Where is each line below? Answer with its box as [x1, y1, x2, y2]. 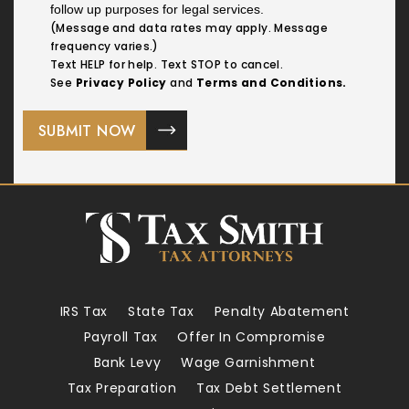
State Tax [128, 302, 194, 321]
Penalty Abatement [214, 302, 350, 321]
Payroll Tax [83, 328, 158, 347]
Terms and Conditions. [195, 74, 347, 90]
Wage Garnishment [181, 353, 316, 372]
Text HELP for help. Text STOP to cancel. [50, 56, 284, 72]
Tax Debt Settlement [196, 379, 342, 398]
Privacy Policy [75, 74, 167, 90]
